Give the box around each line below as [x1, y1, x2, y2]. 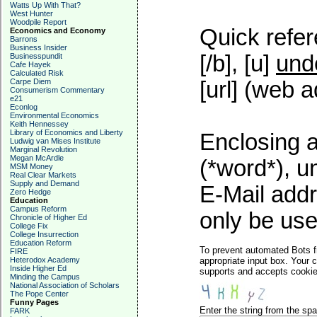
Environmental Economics [10, 111, 99, 120]
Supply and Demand [10, 179, 79, 188]
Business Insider [10, 43, 67, 52]
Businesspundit [10, 52, 62, 60]
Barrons [10, 35, 38, 43]
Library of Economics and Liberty [10, 128, 123, 137]
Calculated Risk [10, 69, 64, 77]
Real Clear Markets [10, 171, 76, 179]
